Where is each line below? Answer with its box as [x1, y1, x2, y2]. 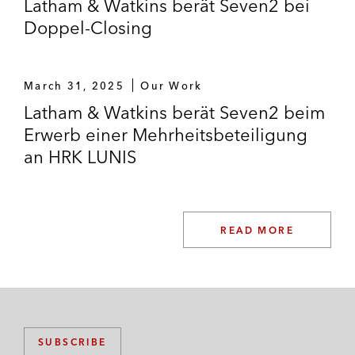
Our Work [140, 78, 203, 92]
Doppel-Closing [24, 16, 152, 39]
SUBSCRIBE [38, 336, 107, 348]
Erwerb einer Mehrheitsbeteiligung [24, 123, 307, 146]
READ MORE [220, 223, 294, 236]
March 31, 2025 [24, 78, 124, 92]
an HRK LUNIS [24, 145, 136, 168]
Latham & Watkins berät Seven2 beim [24, 101, 325, 124]
